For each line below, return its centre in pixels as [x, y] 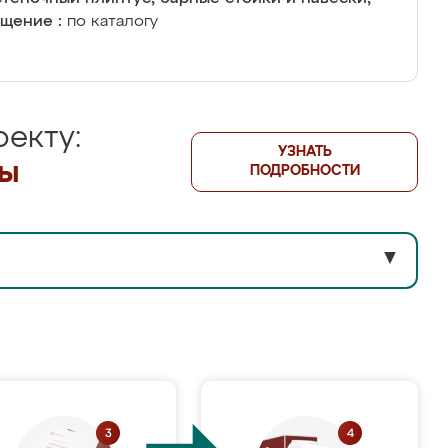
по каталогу [112, 22]
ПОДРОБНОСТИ [304, 171]
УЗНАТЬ [304, 152]
